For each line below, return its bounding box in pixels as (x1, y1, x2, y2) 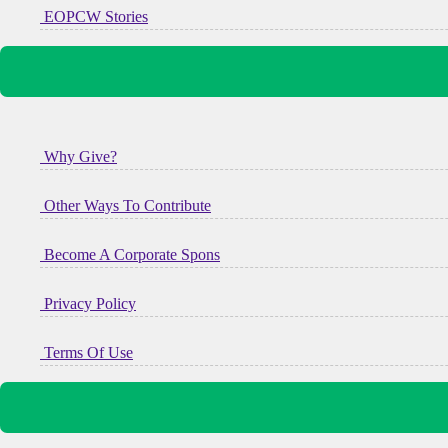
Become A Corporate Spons (40, 245, 220, 263)
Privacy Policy (40, 294, 136, 312)
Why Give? (40, 147, 117, 165)
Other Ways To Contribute (40, 196, 211, 214)
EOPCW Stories (40, 7, 148, 25)
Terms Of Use (40, 343, 133, 361)
